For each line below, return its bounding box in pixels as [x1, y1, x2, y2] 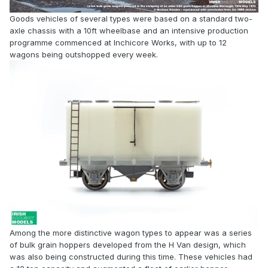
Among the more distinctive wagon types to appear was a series [10, 228, 252, 238]
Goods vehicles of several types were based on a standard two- [10, 14, 252, 24]
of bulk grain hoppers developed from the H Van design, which [10, 240, 246, 250]
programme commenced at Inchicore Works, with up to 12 [10, 38, 227, 48]
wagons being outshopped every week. [10, 50, 158, 60]
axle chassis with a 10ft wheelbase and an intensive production [10, 26, 248, 36]
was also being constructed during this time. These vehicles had [10, 252, 252, 262]
